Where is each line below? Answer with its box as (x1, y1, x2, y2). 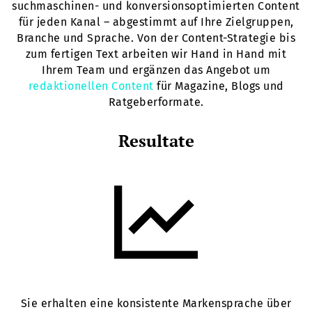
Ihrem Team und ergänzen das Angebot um (42, 63, 270, 77)
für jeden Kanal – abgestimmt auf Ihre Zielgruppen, (18, 15, 294, 29)
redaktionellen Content (28, 79, 154, 93)
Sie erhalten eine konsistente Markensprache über (20, 297, 292, 311)
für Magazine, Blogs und (153, 79, 284, 93)
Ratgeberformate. (108, 95, 204, 109)
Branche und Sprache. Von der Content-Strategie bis (17, 31, 295, 45)
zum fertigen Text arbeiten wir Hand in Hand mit (25, 47, 287, 61)
